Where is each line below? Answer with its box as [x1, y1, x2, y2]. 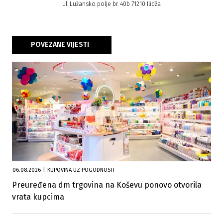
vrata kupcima [12, 192, 64, 202]
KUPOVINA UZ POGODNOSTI [47, 167, 114, 174]
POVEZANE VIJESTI [31, 40, 89, 49]
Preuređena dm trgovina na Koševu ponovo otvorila [12, 180, 202, 190]
